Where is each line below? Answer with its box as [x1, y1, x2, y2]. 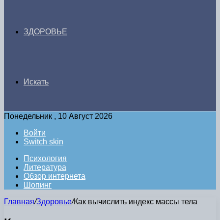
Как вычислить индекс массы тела [74, 197, 197, 206]
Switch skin [24, 137, 63, 146]
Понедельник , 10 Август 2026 [4, 112, 112, 120]
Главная [4, 197, 34, 206]
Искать [24, 78, 49, 86]
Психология [24, 154, 67, 163]
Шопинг [24, 181, 52, 189]
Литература [24, 163, 66, 171]
